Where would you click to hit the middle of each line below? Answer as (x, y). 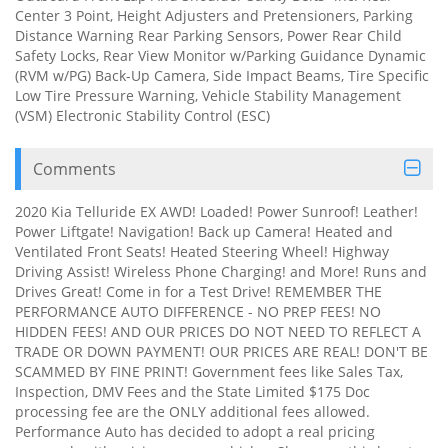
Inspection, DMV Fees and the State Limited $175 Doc (192, 391)
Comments (74, 168)
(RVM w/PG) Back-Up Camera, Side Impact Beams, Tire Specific (222, 75)
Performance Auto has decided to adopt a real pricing (195, 431)
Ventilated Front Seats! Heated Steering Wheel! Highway (202, 251)
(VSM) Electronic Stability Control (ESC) (142, 115)
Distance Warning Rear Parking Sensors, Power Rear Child (208, 35)
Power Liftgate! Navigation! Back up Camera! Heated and (204, 231)
